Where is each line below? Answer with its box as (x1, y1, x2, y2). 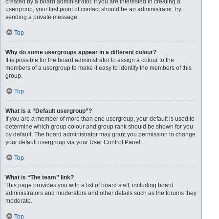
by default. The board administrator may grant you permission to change (5, 131, 196, 138)
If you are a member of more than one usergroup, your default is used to (5, 115, 195, 122)
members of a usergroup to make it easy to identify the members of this (5, 65, 192, 71)
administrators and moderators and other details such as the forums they (5, 190, 197, 197)
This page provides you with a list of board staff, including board (5, 182, 174, 189)
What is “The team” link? (5, 174, 74, 181)
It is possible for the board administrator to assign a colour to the (5, 57, 174, 64)
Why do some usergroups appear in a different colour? (5, 49, 156, 56)
